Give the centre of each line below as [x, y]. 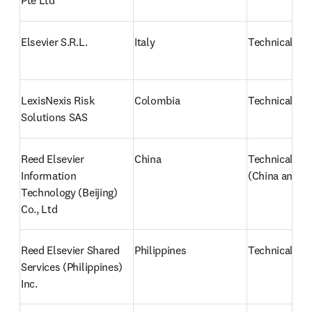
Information [49, 175]
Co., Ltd [39, 209]
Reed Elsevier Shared [70, 250]
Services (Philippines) [72, 267]
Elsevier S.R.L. [54, 42]
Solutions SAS [54, 117]
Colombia [157, 100]
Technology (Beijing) [69, 192]
